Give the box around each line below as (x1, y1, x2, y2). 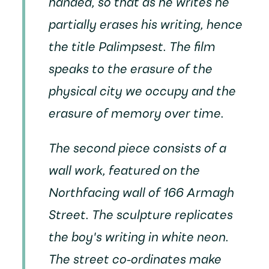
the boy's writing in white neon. (47, 232, 228, 245)
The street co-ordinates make (47, 254, 221, 267)
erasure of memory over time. (47, 108, 223, 121)
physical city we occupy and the (47, 86, 235, 99)
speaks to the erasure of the (47, 64, 212, 77)
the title (47, 41, 98, 55)
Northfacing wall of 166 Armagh (47, 187, 234, 201)
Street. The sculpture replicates (47, 210, 232, 223)
